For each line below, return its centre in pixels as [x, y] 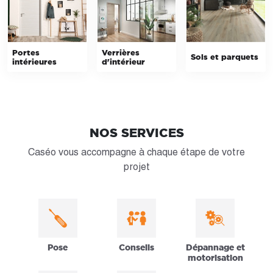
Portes [26, 52]
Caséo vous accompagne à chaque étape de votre [136, 152]
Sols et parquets [225, 57]
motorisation [215, 257]
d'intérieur [123, 61]
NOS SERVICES [136, 133]
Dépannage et [215, 247]
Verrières [120, 52]
